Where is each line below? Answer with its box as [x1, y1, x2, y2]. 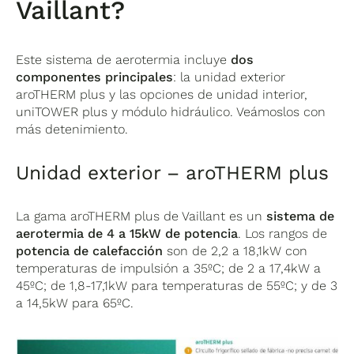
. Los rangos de [238, 225, 328, 241]
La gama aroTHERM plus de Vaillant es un [16, 208, 267, 224]
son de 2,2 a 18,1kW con [163, 243, 308, 258]
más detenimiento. [16, 121, 129, 137]
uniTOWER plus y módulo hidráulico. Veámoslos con [16, 104, 326, 119]
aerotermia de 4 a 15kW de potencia [16, 225, 239, 241]
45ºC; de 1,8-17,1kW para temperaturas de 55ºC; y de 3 [16, 277, 338, 293]
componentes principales [16, 69, 174, 85]
